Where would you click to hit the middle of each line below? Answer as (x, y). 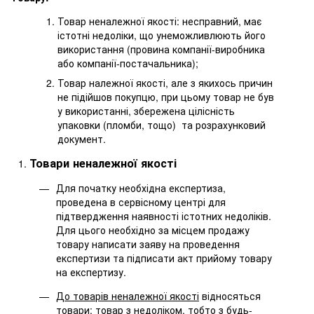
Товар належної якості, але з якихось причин (165, 82)
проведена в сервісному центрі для (141, 202)
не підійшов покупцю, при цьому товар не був (166, 96)
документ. (82, 138)
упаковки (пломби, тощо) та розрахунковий (162, 124)
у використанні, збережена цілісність (146, 110)
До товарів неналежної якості (128, 295)
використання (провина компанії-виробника (161, 49)
